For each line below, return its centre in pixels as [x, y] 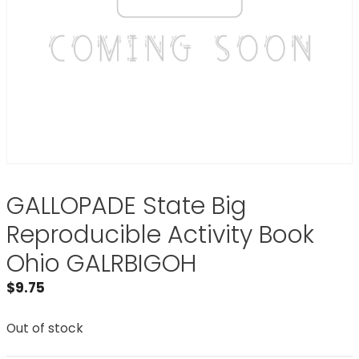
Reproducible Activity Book [160, 235]
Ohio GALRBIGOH [101, 264]
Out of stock [45, 328]
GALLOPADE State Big [127, 206]
